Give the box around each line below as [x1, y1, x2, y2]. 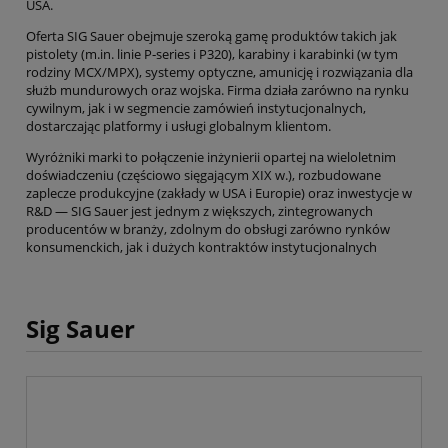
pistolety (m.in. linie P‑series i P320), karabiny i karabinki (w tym [26, 45, 398, 64]
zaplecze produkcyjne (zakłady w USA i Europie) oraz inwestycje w [26, 184, 412, 203]
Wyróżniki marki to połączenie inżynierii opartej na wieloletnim [26, 148, 396, 167]
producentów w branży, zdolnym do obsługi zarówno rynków [26, 220, 390, 239]
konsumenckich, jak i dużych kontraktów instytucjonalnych [26, 238, 377, 257]
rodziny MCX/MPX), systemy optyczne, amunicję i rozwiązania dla [26, 63, 413, 82]
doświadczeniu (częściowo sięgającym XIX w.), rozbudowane [26, 166, 381, 185]
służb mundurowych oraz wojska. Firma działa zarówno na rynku [26, 81, 409, 100]
